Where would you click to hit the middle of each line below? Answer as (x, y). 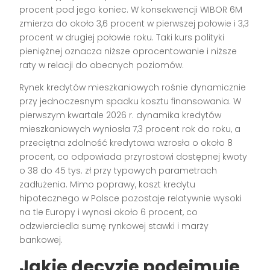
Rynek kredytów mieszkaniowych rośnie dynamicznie (133, 88)
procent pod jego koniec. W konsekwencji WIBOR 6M (131, 10)
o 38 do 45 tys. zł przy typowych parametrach (118, 171)
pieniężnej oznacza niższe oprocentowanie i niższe (128, 52)
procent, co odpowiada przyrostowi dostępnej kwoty (133, 157)
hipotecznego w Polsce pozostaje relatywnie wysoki (131, 199)
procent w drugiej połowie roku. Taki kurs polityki (122, 38)
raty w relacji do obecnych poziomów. (102, 65)
